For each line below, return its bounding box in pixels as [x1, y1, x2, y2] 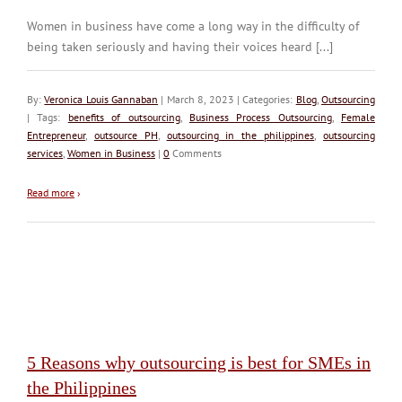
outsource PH [93, 127, 158, 142]
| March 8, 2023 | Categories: [158, 92, 296, 106]
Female [341, 109, 375, 124]
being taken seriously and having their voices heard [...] [27, 38, 333, 55]
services [27, 145, 63, 160]
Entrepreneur [27, 127, 85, 142]
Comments [170, 145, 222, 160]
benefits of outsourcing [67, 109, 180, 124]
